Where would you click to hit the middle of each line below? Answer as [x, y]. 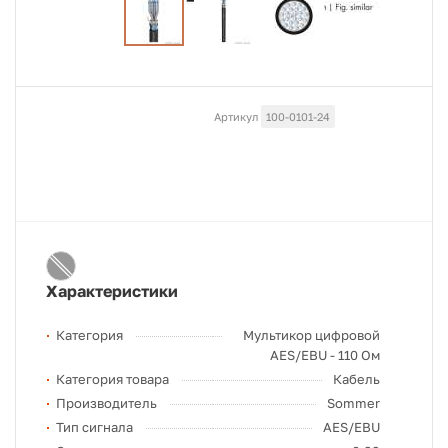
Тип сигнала [94, 427]
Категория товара [112, 379]
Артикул [236, 116]
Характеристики [112, 291]
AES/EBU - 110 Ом [325, 355]
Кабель [356, 379]
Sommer [353, 403]
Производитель [106, 403]
